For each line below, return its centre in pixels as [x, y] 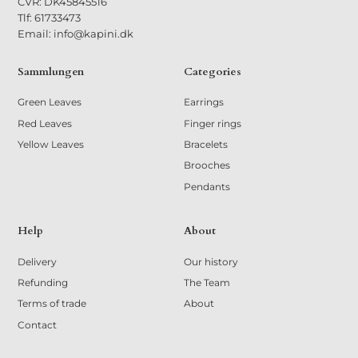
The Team [207, 283]
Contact [38, 324]
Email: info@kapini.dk [76, 33]
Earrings [204, 102]
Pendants [207, 186]
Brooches [207, 165]
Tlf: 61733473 [50, 17]
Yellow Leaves [51, 144]
